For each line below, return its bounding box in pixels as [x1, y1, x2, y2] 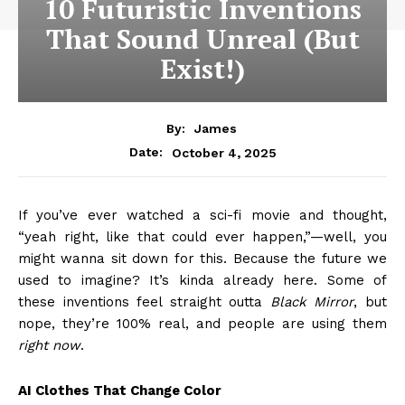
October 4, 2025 [171, 145, 277, 160]
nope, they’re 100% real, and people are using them [18, 316, 387, 333]
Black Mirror [269, 294, 354, 311]
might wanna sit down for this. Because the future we [18, 250, 387, 268]
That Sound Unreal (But [45, 20, 360, 57]
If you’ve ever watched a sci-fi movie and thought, [18, 207, 387, 224]
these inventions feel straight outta [18, 294, 270, 311]
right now [18, 337, 80, 354]
